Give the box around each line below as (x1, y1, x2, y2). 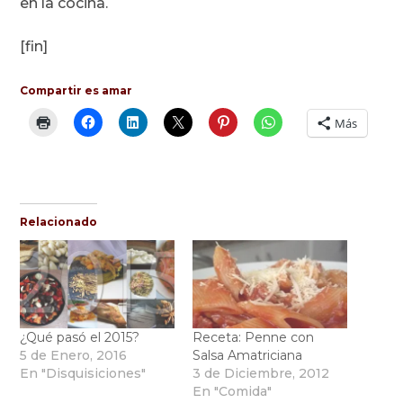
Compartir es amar (20, 84, 133, 98)
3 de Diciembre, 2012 (193, 365, 329, 382)
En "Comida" (193, 383, 272, 400)
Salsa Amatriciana (193, 347, 302, 364)
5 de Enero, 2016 (20, 347, 128, 364)
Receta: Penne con (193, 329, 314, 346)
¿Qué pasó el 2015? (20, 329, 140, 346)
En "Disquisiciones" (20, 365, 147, 382)
